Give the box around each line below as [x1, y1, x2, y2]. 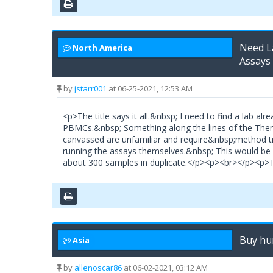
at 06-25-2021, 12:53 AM [107, 83, 193, 94]
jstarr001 [74, 83, 107, 94]
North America [73, 42, 132, 54]
